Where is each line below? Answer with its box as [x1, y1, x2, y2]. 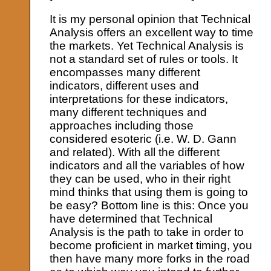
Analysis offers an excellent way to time [50, 26, 254, 39]
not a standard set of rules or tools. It [50, 53, 238, 66]
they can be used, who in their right [50, 172, 231, 186]
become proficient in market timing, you [50, 239, 253, 252]
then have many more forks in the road [50, 252, 250, 266]
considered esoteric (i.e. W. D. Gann [50, 132, 237, 146]
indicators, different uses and [50, 79, 200, 93]
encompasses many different [50, 66, 201, 79]
